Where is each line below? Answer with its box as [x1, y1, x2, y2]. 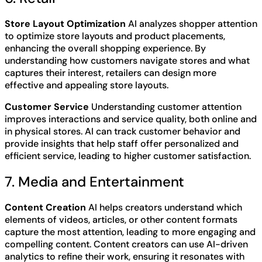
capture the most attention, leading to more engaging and [5, 225, 256, 238]
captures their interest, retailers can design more [5, 67, 216, 80]
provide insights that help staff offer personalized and [5, 137, 239, 150]
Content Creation [5, 201, 86, 213]
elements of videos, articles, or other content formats [5, 213, 237, 226]
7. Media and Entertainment [5, 173, 185, 191]
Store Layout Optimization [5, 18, 126, 30]
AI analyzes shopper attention [126, 18, 257, 30]
